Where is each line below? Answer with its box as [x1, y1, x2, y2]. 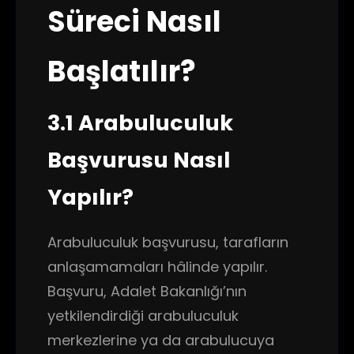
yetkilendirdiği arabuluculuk [47, 306, 239, 326]
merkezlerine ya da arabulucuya [47, 330, 274, 350]
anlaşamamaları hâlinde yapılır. [47, 257, 267, 277]
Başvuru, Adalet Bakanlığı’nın [47, 281, 247, 301]
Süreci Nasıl [47, 2, 221, 42]
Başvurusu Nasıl [47, 145, 230, 175]
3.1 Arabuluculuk [47, 108, 233, 137]
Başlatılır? [47, 51, 196, 92]
